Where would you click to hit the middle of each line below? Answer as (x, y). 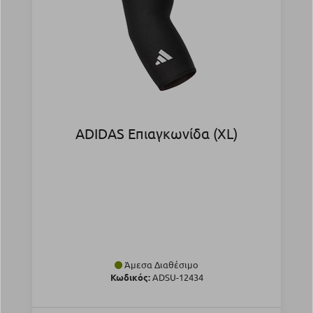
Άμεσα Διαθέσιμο (160, 265)
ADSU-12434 (176, 277)
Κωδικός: (130, 277)
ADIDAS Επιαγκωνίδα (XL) (156, 133)
